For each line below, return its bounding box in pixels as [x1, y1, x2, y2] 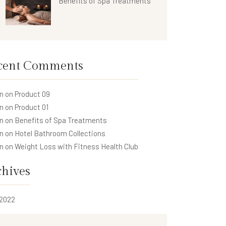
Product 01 [15, 102, 48, 111]
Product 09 [15, 89, 50, 98]
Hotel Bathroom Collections [15, 128, 105, 138]
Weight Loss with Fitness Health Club [15, 141, 138, 151]
